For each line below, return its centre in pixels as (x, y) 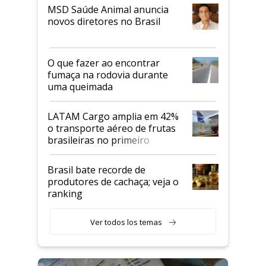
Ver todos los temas (126, 222)
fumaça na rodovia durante (108, 75)
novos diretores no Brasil (104, 21)
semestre (68, 152)
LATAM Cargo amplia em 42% (113, 116)
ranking (65, 193)
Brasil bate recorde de (96, 170)
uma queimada (80, 86)
